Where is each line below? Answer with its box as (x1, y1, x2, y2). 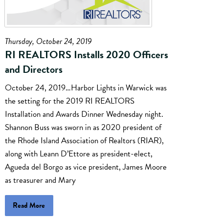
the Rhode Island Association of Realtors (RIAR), (5, 134, 164, 147)
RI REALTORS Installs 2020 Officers (5, 46, 168, 63)
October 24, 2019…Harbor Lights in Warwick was (5, 81, 167, 94)
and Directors (5, 61, 63, 78)
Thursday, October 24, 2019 (5, 35, 92, 48)
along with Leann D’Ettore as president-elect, (5, 147, 153, 160)
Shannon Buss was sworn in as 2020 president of (5, 121, 161, 133)
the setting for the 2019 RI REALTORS (5, 94, 134, 107)
